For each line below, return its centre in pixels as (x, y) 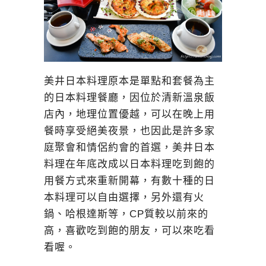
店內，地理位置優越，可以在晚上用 (129, 114)
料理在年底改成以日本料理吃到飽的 (129, 164)
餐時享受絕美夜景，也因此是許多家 (129, 131)
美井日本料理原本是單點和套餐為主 (129, 81)
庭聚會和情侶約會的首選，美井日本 (129, 147)
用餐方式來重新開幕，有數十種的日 (129, 180)
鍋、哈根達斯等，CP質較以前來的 (126, 214)
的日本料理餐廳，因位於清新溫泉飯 (129, 97)
